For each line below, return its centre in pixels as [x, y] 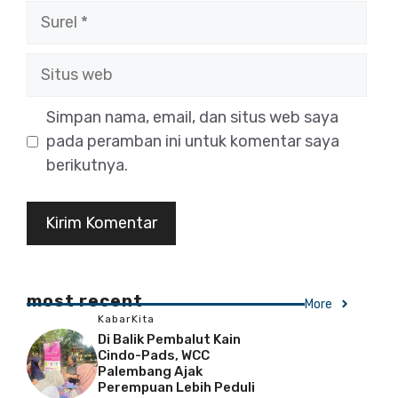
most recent [85, 300]
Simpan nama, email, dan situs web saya [192, 117]
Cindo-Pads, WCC [154, 355]
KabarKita [126, 318]
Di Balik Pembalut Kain [169, 339]
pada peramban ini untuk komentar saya [193, 141]
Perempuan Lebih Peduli [176, 387]
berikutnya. [87, 165]
